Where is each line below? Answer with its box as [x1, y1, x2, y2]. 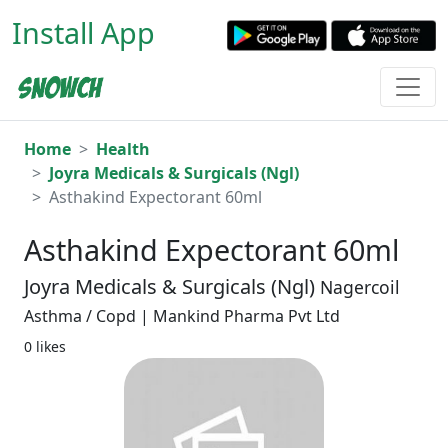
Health [96, 138, 150, 161]
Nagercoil [320, 275, 400, 300]
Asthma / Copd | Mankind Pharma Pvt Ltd [24, 305, 340, 328]
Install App [12, 13, 155, 52]
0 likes [24, 337, 66, 357]
